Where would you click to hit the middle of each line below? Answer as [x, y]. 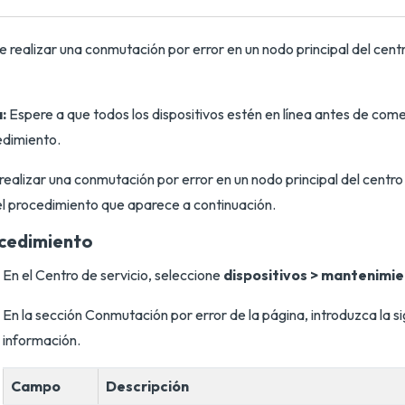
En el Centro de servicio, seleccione [113, 275]
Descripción [147, 386]
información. [42, 340]
